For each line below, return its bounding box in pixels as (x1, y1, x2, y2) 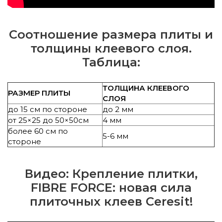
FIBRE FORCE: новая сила (30, 180, 192, 195)
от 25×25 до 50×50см (8, 115, 89, 125)
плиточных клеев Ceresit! (29, 194, 193, 209)
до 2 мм (103, 104, 133, 114)
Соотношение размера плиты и (9, 27, 213, 42)
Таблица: (82, 55, 140, 69)
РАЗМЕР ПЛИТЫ (8, 88, 70, 98)
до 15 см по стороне (8, 104, 87, 114)
